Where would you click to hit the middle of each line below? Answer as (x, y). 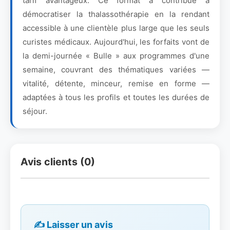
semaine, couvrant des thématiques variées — (116, 70)
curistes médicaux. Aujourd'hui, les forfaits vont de (116, 42)
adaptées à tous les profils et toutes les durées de (116, 97)
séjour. (35, 111)
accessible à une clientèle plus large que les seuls (116, 28)
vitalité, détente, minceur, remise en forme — (116, 83)
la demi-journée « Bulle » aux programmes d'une (116, 56)
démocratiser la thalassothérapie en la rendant (116, 14)
